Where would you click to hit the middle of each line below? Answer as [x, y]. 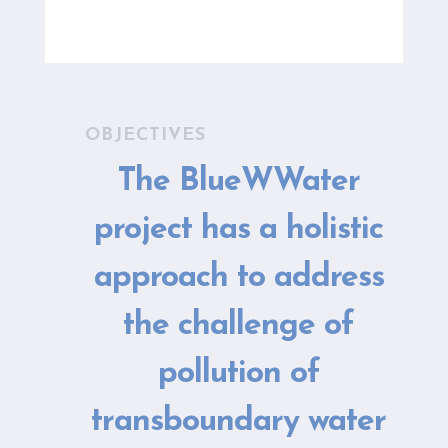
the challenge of [239, 326]
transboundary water [239, 422]
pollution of [238, 374]
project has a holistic [239, 230]
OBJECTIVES [145, 136]
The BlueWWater [238, 182]
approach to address [238, 278]
